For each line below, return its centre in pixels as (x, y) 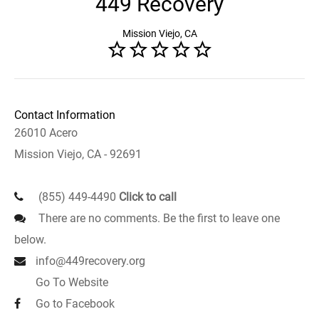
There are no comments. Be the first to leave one (158, 218)
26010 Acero (46, 133)
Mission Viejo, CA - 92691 (78, 154)
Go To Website (72, 282)
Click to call (148, 197)
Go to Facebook (75, 304)
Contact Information (65, 115)
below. (30, 240)
